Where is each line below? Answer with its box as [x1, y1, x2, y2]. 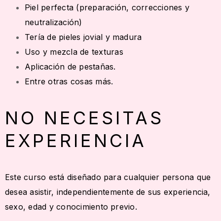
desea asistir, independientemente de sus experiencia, [5, 187, 211, 197]
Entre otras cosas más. [25, 76, 113, 87]
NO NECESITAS [5, 107, 164, 129]
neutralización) [25, 17, 82, 28]
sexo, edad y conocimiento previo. [5, 202, 137, 212]
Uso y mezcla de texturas [25, 47, 123, 57]
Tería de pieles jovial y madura [25, 32, 142, 42]
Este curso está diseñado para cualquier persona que [5, 172, 211, 183]
